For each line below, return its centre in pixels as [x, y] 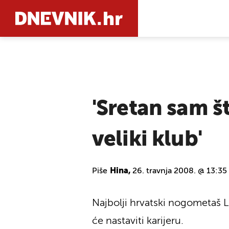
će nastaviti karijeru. [138, 221]
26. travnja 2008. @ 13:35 [180, 171]
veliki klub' [147, 140]
